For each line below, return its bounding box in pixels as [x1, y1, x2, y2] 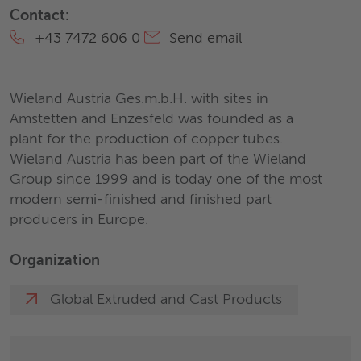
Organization [10, 254, 100, 268]
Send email [165, 31, 242, 46]
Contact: [10, 9, 69, 23]
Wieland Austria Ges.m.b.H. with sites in [10, 92, 268, 106]
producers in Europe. [10, 213, 148, 227]
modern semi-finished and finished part [10, 193, 272, 207]
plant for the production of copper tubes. [10, 132, 283, 147]
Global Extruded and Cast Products [50, 293, 282, 307]
